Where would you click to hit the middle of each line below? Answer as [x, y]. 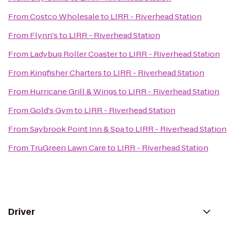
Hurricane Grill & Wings [73, 91]
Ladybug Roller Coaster [74, 54]
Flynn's [44, 35]
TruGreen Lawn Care [68, 148]
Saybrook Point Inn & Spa [77, 129]
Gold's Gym [51, 110]
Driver [22, 212]
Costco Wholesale [65, 16]
